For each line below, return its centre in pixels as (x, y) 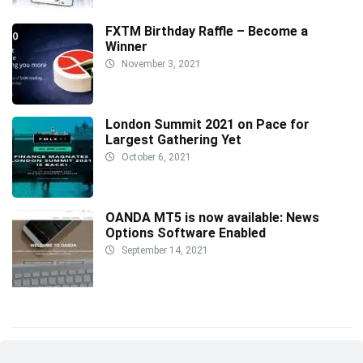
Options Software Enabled (186, 233)
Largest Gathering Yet (173, 139)
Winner (126, 46)
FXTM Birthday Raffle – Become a (207, 31)
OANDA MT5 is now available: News (212, 217)
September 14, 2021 (164, 250)
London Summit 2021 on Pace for (207, 124)
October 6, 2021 (155, 157)
